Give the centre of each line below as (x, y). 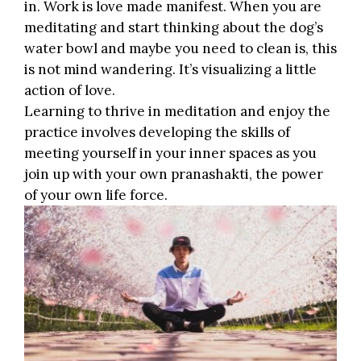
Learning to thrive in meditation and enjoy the (177, 112)
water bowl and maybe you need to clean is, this (180, 49)
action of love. (70, 91)
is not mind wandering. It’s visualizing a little (170, 70)
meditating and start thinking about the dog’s (174, 28)
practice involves (81, 133)
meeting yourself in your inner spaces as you (170, 154)
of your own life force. (96, 195)
